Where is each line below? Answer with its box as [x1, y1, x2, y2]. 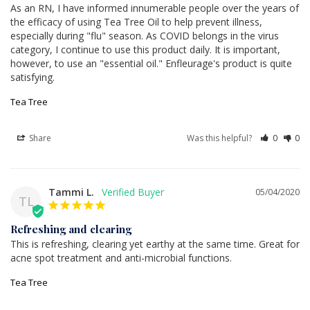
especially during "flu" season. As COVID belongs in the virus [10, 28, 279, 42]
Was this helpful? [187, 131, 255, 144]
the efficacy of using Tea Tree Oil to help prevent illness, [10, 15, 262, 28]
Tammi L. [48, 185, 94, 199]
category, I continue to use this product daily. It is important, [10, 42, 280, 56]
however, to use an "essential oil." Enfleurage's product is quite [10, 56, 292, 70]
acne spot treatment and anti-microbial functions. [10, 250, 232, 264]
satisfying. [10, 70, 55, 84]
